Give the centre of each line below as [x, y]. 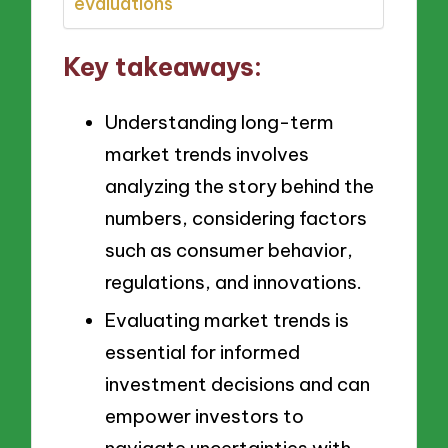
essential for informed [202, 352]
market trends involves [207, 153]
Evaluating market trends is [227, 320]
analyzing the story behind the [239, 185]
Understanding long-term [219, 121]
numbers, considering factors [236, 217]
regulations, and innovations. [233, 281]
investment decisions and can [237, 384]
